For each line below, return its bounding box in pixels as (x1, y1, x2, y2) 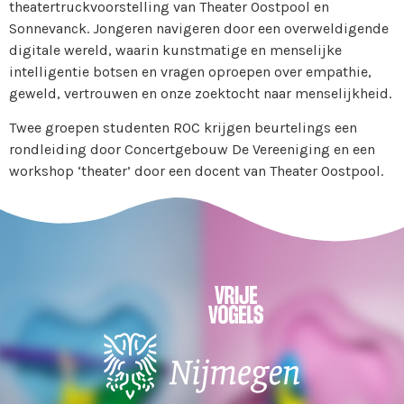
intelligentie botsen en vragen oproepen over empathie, (9, 63, 372, 80)
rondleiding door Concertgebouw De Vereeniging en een (9, 141, 375, 159)
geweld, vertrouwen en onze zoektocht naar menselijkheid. (9, 85, 391, 102)
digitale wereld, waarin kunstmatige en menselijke (9, 41, 342, 59)
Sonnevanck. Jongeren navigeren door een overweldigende (9, 20, 389, 37)
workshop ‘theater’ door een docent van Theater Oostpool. (9, 162, 383, 180)
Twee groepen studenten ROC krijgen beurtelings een (9, 119, 357, 137)
